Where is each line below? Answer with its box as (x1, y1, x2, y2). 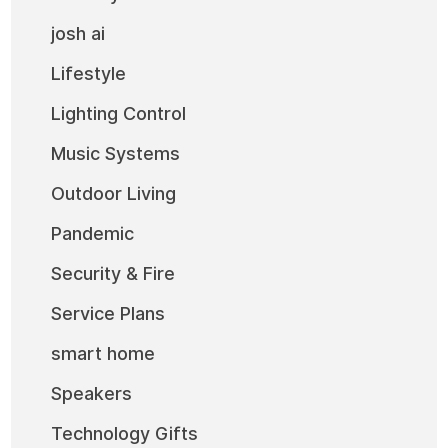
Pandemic (51, 220, 135, 247)
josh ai (51, 20, 106, 47)
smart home (51, 340, 156, 367)
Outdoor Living (51, 180, 177, 207)
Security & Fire (51, 260, 176, 287)
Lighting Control (51, 100, 187, 127)
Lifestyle (51, 60, 127, 87)
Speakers (51, 380, 133, 407)
